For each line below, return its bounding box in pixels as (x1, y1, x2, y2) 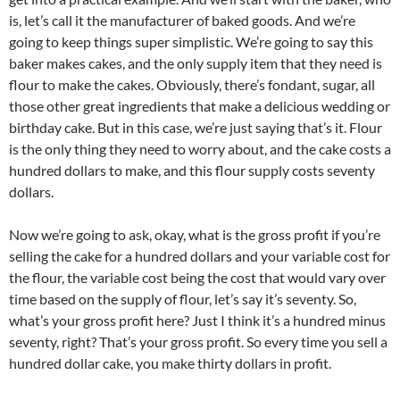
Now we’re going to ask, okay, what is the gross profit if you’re (9, 226, 380, 244)
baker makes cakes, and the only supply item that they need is (9, 54, 382, 72)
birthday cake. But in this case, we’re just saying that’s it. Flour (9, 119, 382, 137)
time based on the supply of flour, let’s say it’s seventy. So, (9, 290, 356, 308)
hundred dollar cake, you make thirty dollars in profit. (9, 354, 331, 372)
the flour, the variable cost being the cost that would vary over (9, 269, 386, 287)
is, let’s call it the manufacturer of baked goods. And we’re (9, 12, 355, 29)
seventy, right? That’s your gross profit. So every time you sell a (9, 333, 387, 351)
